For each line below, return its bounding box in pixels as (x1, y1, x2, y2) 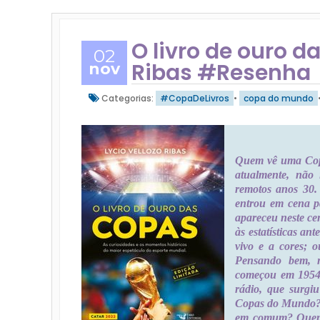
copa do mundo (244, 92, 314, 104)
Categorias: (99, 92, 156, 104)
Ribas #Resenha (131, 58, 311, 88)
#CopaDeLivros (160, 92, 229, 104)
